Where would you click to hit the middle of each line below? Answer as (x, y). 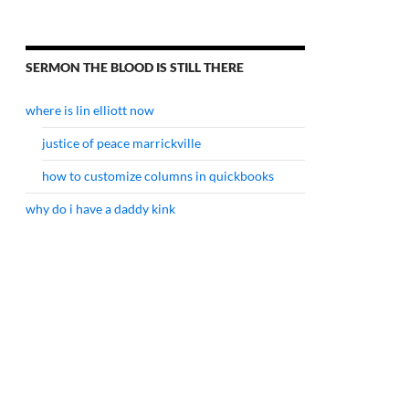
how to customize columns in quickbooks (158, 176)
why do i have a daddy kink (100, 209)
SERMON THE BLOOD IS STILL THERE (135, 67)
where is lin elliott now (90, 110)
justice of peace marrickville (121, 143)
